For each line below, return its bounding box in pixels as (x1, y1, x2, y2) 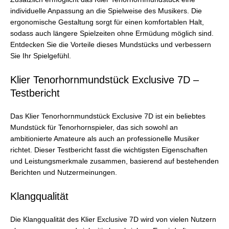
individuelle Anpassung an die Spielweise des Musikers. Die (10, 7, 202, 15)
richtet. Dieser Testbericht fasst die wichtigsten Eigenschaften (10, 146, 208, 154)
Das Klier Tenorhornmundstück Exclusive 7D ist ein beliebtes (10, 112, 205, 120)
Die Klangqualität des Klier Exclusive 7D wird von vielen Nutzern (10, 215, 216, 223)
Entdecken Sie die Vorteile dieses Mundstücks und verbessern (10, 41, 211, 49)
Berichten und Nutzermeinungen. (10, 168, 117, 176)
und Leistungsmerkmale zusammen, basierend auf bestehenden (10, 157, 219, 165)
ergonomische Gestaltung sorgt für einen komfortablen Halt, (10, 18, 204, 27)
